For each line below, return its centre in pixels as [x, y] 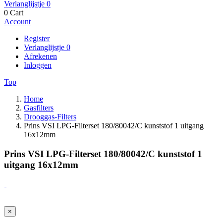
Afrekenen [40, 56]
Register [37, 38]
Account [17, 22]
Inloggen [38, 65]
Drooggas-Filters [50, 117]
